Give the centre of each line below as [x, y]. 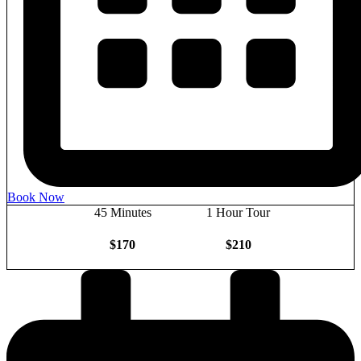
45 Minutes [122, 213]
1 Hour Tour [239, 213]
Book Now [36, 197]
